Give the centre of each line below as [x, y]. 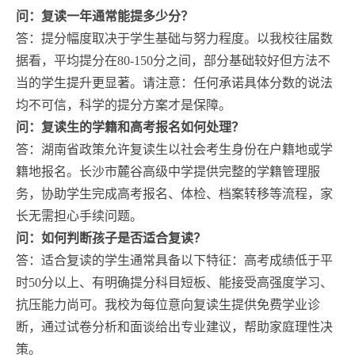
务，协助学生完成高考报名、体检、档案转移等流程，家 [174, 193]
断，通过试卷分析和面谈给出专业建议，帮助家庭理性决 [174, 326]
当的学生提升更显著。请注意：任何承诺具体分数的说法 [174, 82]
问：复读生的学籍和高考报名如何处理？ [130, 127]
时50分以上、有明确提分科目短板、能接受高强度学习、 [174, 282]
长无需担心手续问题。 [79, 216]
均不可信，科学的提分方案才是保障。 [124, 105]
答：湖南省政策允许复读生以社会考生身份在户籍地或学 [174, 149]
